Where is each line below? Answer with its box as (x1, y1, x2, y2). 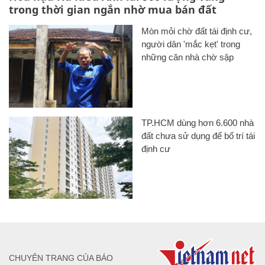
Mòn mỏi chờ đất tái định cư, (141, 26, 252, 37)
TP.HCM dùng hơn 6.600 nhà (141, 117, 254, 128)
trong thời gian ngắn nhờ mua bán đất (9, 2, 216, 17)
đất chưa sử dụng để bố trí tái (141, 130, 255, 141)
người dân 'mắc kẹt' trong (141, 39, 240, 50)
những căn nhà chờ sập (141, 52, 234, 63)
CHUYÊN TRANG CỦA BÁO (9, 253, 113, 263)
